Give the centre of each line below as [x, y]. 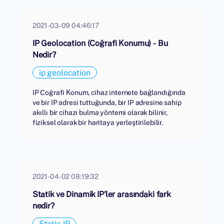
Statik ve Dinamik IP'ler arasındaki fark [101, 194]
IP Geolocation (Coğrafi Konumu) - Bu [100, 43]
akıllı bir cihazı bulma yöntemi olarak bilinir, [100, 112]
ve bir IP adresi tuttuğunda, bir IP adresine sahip [107, 102]
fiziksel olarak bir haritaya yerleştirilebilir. [98, 122]
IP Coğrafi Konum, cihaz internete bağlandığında [109, 92]
